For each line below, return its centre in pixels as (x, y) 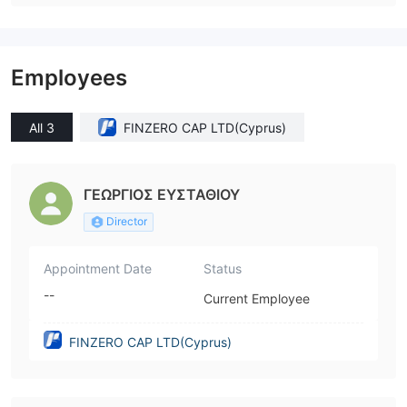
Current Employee (257, 298)
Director (127, 221)
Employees (69, 78)
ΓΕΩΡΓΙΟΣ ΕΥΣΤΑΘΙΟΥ (162, 194)
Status (223, 268)
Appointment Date (98, 268)
